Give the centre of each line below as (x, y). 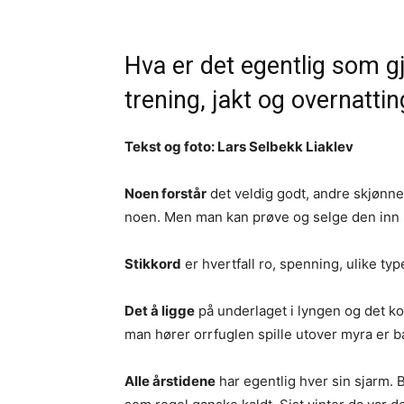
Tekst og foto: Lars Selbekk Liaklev (239, 147)
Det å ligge (160, 311)
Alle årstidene (170, 381)
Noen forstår (165, 193)
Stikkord (153, 264)
